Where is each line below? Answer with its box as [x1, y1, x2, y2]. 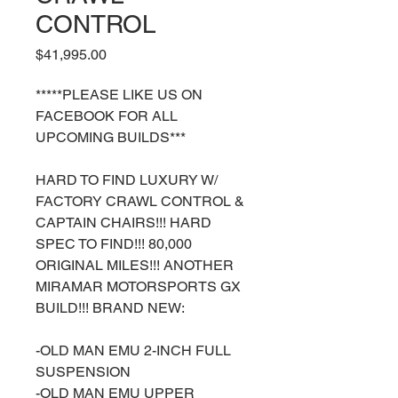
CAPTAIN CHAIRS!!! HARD [36, 214, 211, 231]
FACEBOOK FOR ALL [36, 107, 178, 124]
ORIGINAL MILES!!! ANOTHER [36, 257, 234, 274]
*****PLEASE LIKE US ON [36, 86, 203, 103]
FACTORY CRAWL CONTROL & [36, 193, 244, 210]
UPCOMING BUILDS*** [36, 129, 186, 146]
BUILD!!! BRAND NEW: [36, 299, 185, 316]
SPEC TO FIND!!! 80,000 [36, 235, 192, 252]
